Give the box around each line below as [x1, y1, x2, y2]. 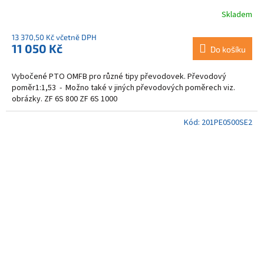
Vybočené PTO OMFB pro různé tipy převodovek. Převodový [12, 70, 226, 82]
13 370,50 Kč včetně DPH [12, 32, 97, 42]
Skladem [222, 9, 252, 21]
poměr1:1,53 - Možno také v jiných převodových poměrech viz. [12, 81, 235, 94]
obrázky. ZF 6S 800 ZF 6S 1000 [12, 93, 121, 105]
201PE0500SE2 [202, 116, 252, 128]
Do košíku [210, 44, 246, 54]
